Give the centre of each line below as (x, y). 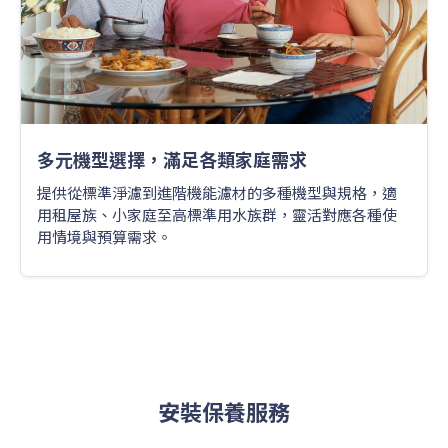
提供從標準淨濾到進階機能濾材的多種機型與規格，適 (217, 193)
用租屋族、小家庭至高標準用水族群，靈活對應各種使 (217, 215)
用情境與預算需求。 (104, 237)
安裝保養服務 (224, 411)
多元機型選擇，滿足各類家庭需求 (172, 159)
